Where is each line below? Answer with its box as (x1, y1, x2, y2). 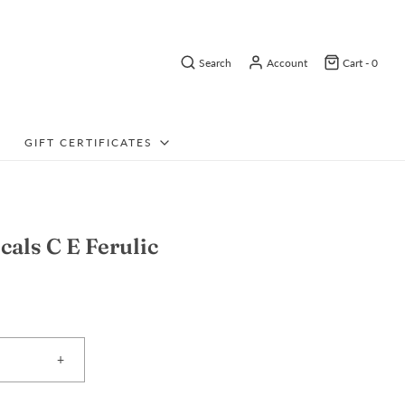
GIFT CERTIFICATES (24, 136, 153, 149)
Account (267, 55, 307, 70)
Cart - (343, 55, 372, 70)
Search (199, 55, 231, 70)
